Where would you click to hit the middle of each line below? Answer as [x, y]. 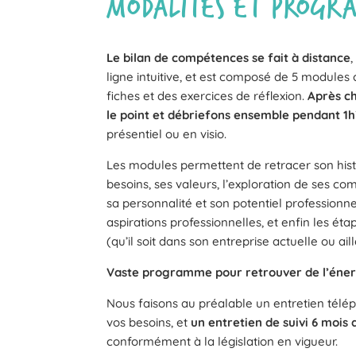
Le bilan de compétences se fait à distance [229, 58]
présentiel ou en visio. [167, 134]
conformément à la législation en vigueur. [222, 342]
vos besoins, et [149, 323]
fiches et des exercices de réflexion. [207, 96]
